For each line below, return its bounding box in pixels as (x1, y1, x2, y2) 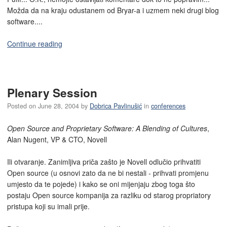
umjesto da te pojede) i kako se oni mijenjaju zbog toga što (7, 179, 195, 190)
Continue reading (7, 39, 62, 49)
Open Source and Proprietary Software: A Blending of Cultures (7, 123, 207, 133)
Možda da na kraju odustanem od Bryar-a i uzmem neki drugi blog (7, 5, 219, 15)
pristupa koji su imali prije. (7, 201, 90, 212)
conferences (151, 101, 185, 110)
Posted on (7, 101, 38, 110)
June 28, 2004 (38, 101, 79, 110)
